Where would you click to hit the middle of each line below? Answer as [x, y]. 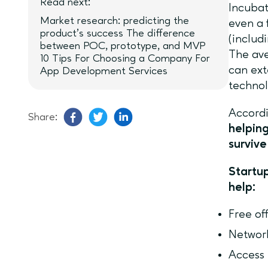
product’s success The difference [118, 33]
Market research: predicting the [115, 21]
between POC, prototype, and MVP [123, 46]
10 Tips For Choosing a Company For [125, 59]
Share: [43, 117]
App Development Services [104, 71]
